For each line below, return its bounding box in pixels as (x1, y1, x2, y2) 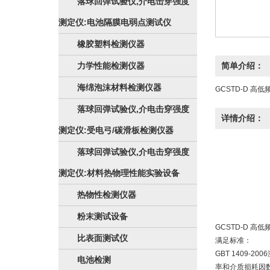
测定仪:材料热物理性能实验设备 (58, 168, 180, 178)
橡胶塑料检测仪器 (77, 39, 145, 49)
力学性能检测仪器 (77, 61, 145, 71)
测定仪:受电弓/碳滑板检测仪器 (58, 125, 174, 135)
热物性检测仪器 (77, 190, 136, 199)
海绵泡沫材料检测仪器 (77, 83, 162, 92)
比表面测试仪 (77, 233, 128, 243)
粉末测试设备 (77, 212, 128, 221)
